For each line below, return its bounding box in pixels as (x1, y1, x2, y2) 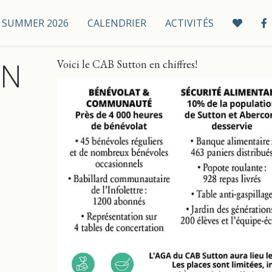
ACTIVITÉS (165, 16, 214, 30)
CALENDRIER (87, 16, 146, 30)
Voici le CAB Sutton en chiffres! (56, 56, 197, 71)
